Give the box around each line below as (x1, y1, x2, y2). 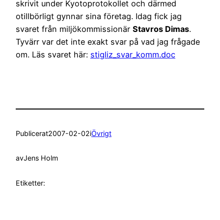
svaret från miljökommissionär (16, 24, 133, 34)
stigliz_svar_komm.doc (90, 50, 175, 60)
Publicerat (16, 129, 48, 137)
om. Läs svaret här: (16, 50, 90, 60)
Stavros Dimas (133, 24, 189, 34)
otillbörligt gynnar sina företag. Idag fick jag (16, 11, 182, 22)
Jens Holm (24, 154, 58, 163)
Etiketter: (16, 178, 45, 187)
